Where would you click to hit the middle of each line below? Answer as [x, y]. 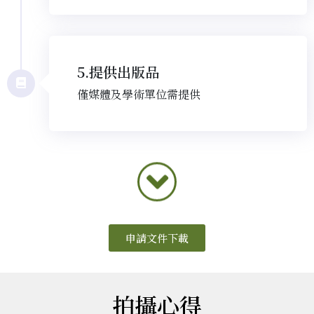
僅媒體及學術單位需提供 [139, 94]
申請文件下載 [157, 238]
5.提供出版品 [118, 71]
